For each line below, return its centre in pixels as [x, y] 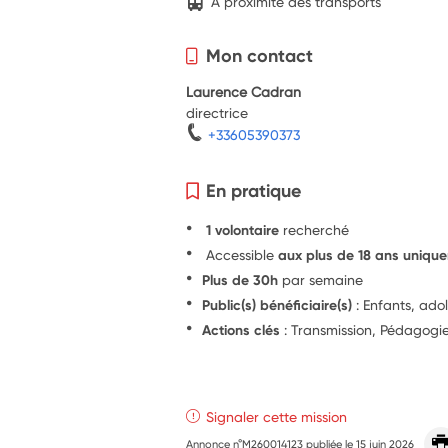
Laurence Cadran [244, 91]
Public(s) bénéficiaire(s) [277, 304]
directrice [217, 112]
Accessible [240, 254]
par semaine [321, 279]
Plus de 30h [240, 279]
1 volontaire [243, 229]
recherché [316, 229]
